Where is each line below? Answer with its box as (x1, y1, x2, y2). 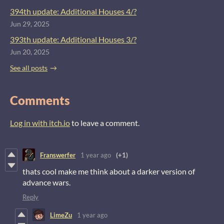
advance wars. (22, 177, 70, 187)
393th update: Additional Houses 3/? (10, 34, 136, 44)
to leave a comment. (70, 118, 139, 128)
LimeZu (50, 210, 72, 219)
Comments (10, 93, 70, 108)
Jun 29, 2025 (10, 19, 49, 28)
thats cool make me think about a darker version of (22, 166, 195, 176)
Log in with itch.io (10, 118, 70, 128)
